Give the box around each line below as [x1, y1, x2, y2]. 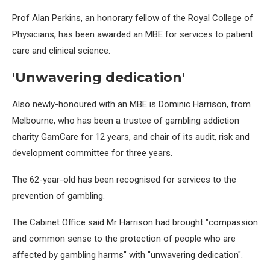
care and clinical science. [12, 45, 110, 57]
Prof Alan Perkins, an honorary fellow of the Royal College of [12, 13, 253, 24]
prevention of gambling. [12, 190, 105, 202]
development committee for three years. [12, 148, 172, 159]
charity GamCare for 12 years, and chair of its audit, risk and [12, 131, 250, 143]
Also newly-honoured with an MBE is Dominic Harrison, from [12, 99, 251, 110]
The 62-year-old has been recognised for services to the [12, 174, 236, 186]
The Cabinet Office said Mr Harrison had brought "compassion [12, 217, 258, 228]
